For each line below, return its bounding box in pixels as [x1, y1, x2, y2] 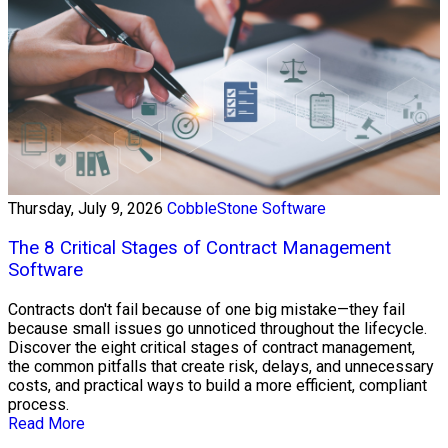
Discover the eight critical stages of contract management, [8, 337, 415, 357]
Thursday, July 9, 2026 [8, 199, 163, 219]
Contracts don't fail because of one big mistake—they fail [8, 299, 405, 319]
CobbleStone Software [167, 199, 326, 219]
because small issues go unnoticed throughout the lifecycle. [8, 318, 427, 338]
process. [8, 394, 69, 414]
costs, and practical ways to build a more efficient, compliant [8, 375, 427, 395]
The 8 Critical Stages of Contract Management [8, 236, 391, 259]
